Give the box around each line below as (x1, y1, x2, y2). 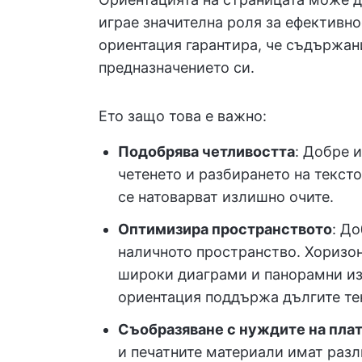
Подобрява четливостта (118, 143, 295, 160)
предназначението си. (99, 59, 255, 76)
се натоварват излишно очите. (118, 188, 334, 205)
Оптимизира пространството (118, 221, 332, 238)
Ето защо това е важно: (99, 107, 267, 124)
